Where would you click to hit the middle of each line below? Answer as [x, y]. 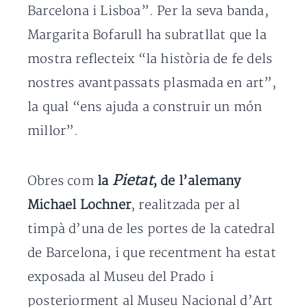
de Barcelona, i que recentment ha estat [152, 254]
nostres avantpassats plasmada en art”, [152, 84]
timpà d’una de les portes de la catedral [151, 230]
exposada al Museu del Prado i [121, 278]
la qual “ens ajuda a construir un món [145, 108]
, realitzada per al [185, 206]
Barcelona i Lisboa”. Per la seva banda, [148, 12]
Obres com [62, 182]
